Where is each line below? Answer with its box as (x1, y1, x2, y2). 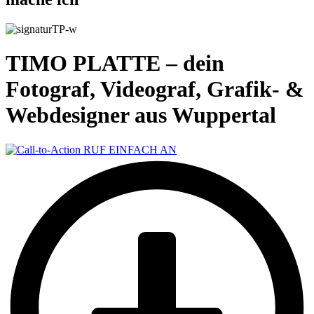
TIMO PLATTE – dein (6, 50, 224, 76)
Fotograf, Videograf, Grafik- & (6, 76, 304, 102)
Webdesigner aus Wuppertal (6, 102, 276, 128)
